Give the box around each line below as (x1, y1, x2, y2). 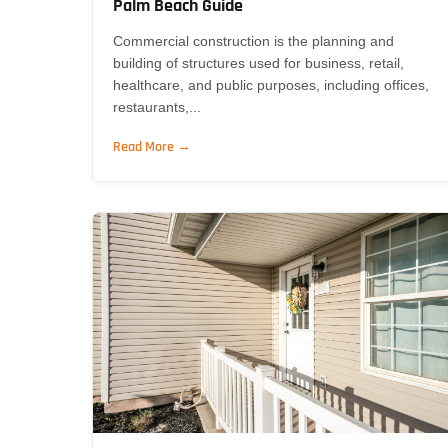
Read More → (113, 137, 191, 156)
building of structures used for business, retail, (113, 54, 404, 71)
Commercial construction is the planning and (113, 32, 394, 49)
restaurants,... (113, 98, 201, 115)
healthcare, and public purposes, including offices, (113, 76, 429, 93)
